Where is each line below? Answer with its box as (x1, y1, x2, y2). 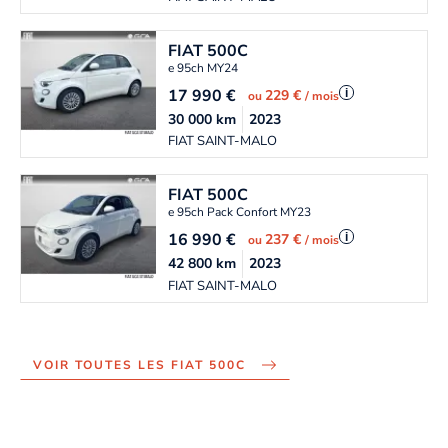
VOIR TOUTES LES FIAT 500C (33, 357, 246, 374)
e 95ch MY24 (168, 60, 239, 77)
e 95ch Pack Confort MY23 (168, 204, 312, 221)
